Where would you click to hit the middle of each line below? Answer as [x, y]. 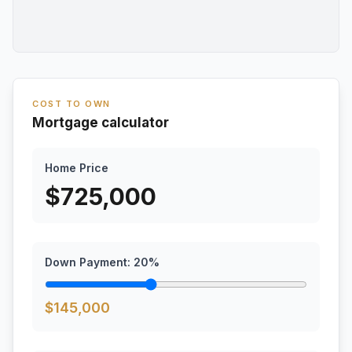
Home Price [77, 168]
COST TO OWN [71, 104]
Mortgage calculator [101, 123]
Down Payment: [89, 262]
